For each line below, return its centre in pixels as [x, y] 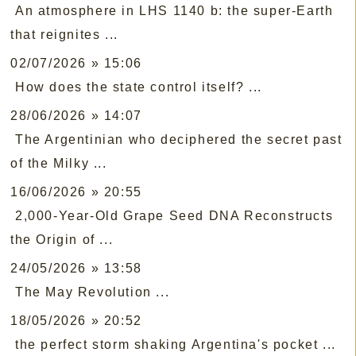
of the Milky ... [59, 164]
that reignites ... [64, 35]
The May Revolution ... [93, 292]
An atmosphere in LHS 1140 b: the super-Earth [174, 11]
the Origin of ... [62, 240]
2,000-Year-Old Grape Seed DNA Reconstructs [174, 216]
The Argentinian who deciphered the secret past [179, 140]
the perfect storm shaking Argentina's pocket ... [176, 345]
